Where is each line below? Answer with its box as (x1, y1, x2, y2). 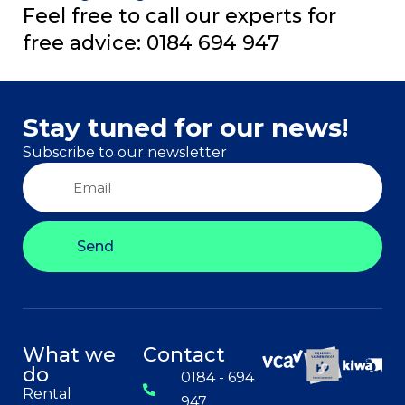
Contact (142, 342, 225, 367)
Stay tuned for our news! (23, 111, 348, 143)
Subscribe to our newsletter (23, 143, 227, 161)
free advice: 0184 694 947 (23, 30, 279, 55)
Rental (23, 384, 71, 402)
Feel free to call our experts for (23, 3, 336, 28)
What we (23, 342, 116, 367)
